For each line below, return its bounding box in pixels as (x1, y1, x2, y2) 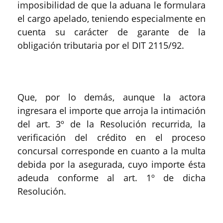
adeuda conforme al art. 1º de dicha (17, 172, 206, 184)
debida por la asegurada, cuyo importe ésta (17, 158, 206, 170)
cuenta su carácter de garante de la (17, 26, 206, 38)
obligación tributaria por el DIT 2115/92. (17, 39, 184, 51)
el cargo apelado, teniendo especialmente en (17, 12, 206, 24)
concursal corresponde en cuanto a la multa (17, 145, 206, 157)
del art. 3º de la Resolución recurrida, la (17, 118, 206, 130)
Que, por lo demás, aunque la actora (17, 91, 206, 103)
